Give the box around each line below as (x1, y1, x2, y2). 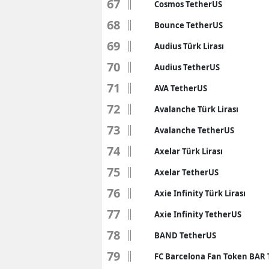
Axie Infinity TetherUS (154, 209, 241, 220)
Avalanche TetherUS (154, 125, 234, 136)
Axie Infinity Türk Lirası (154, 188, 246, 199)
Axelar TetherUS (154, 167, 219, 178)
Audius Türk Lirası (154, 41, 224, 52)
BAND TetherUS (154, 230, 216, 241)
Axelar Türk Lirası (154, 146, 223, 157)
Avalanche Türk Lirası (154, 104, 238, 115)
